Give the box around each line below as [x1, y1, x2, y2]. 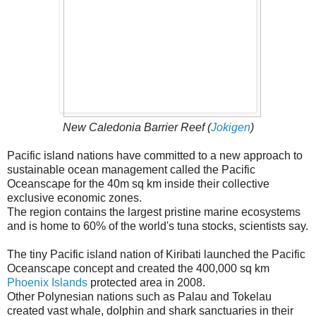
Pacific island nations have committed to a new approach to [7, 149, 303, 162]
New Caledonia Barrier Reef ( [62, 121, 211, 133]
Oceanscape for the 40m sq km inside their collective [7, 177, 269, 190]
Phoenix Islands [7, 276, 87, 288]
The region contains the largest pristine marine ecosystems [7, 205, 300, 218]
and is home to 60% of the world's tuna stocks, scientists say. [7, 219, 308, 232]
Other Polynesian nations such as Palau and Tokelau [7, 290, 272, 303]
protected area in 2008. [87, 276, 205, 288]
